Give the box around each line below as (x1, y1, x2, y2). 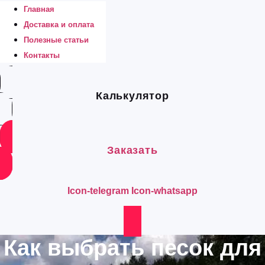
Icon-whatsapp (131, 186, 198, 196)
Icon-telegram (67, 186, 129, 196)
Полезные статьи (24, 35, 89, 44)
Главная (24, 5, 54, 14)
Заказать (107, 144, 158, 156)
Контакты (24, 51, 60, 60)
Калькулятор (96, 90, 169, 102)
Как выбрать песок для (4, 235, 261, 260)
